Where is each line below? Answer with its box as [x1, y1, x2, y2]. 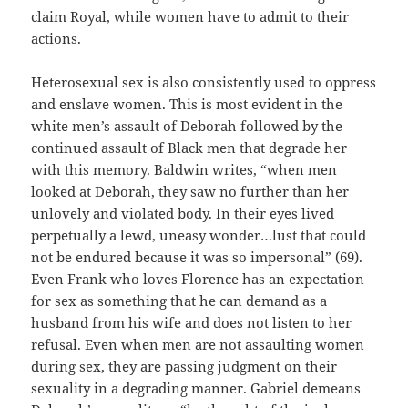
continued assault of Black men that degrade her [31, 138, 348, 158]
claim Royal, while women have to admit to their [31, 7, 350, 26]
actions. [31, 29, 82, 48]
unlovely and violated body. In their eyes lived [31, 204, 335, 223]
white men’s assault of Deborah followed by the [31, 117, 343, 136]
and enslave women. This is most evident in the [31, 95, 343, 114]
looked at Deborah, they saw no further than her [31, 182, 350, 201]
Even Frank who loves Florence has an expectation [31, 270, 365, 289]
